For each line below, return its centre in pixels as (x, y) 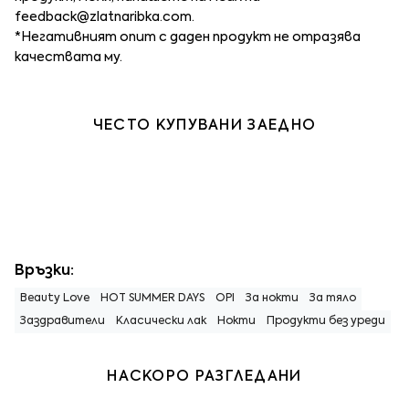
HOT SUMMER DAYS (152, 298)
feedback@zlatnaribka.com (103, 17)
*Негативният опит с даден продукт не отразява (188, 37)
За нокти (272, 298)
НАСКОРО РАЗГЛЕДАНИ (204, 377)
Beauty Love (55, 298)
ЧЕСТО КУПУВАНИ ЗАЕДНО (204, 126)
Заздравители (63, 321)
